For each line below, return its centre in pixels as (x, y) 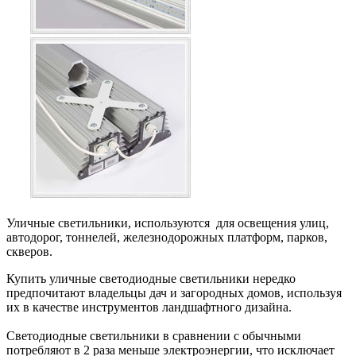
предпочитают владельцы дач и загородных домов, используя (174, 293)
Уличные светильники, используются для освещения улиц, (168, 223)
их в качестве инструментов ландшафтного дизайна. (151, 308)
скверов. (29, 252)
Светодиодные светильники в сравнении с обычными (154, 336)
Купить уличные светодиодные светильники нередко (151, 279)
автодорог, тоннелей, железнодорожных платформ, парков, (167, 238)
